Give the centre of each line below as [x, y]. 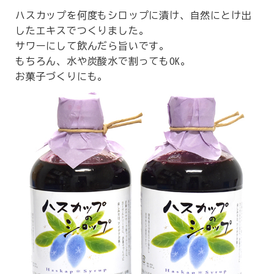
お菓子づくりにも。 [62, 76]
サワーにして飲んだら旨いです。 [92, 46]
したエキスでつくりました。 [82, 31]
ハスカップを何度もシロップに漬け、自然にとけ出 [134, 15]
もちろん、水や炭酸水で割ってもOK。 [103, 61]
